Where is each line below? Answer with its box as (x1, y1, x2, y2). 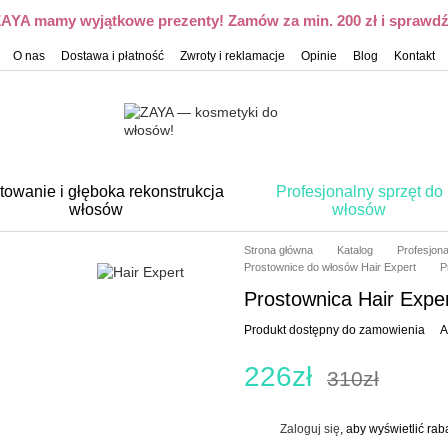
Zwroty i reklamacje (180, 49, 285, 63)
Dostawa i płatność (61, 49, 164, 63)
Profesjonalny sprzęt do (275, 183, 443, 200)
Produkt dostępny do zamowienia (244, 323, 425, 337)
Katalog (337, 244, 373, 256)
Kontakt (394, 49, 435, 63)
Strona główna (244, 244, 313, 256)
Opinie (301, 49, 337, 63)
